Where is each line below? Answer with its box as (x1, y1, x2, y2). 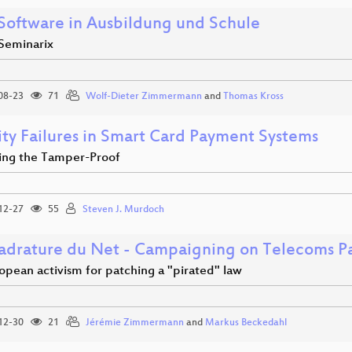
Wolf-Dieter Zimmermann (86, 91, 202, 102)
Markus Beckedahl (205, 317, 287, 328)
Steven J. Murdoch (82, 204, 164, 215)
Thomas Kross (223, 91, 284, 102)
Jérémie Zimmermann (86, 317, 184, 328)
